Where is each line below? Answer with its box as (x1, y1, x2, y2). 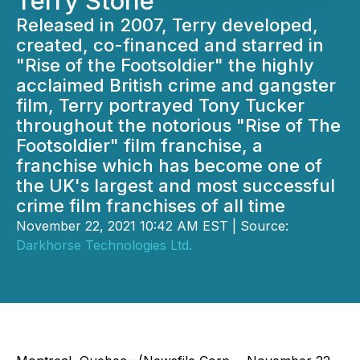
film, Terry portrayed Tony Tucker (16, 95, 305, 116)
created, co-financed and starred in (16, 35, 324, 55)
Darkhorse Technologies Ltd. (16, 237, 192, 253)
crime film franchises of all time (16, 195, 285, 216)
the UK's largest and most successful (16, 175, 335, 196)
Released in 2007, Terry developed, (16, 14, 318, 35)
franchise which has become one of (16, 155, 322, 176)
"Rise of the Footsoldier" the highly (16, 55, 314, 76)
